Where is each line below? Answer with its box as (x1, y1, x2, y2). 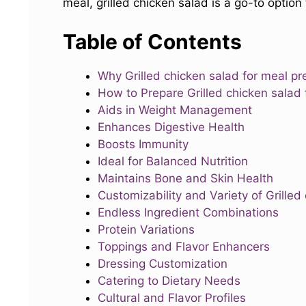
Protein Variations (98, 222, 195, 236)
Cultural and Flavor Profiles (98, 290, 246, 305)
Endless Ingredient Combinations (98, 205, 279, 219)
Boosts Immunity (98, 137, 189, 151)
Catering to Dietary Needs (98, 273, 240, 288)
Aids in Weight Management (98, 102, 252, 117)
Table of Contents (63, 29, 242, 54)
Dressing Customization (98, 256, 227, 270)
